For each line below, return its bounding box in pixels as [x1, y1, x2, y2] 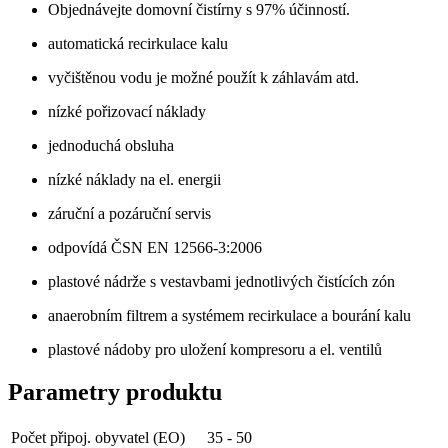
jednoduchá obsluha [48, 137, 174, 154]
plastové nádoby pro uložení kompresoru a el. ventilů [48, 341, 382, 358]
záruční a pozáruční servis [48, 205, 211, 222]
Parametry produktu [8, 378, 222, 405]
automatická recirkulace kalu [48, 35, 228, 52]
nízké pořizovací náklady [48, 103, 206, 120]
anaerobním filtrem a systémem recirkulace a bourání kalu [48, 307, 411, 324]
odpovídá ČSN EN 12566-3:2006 [48, 239, 262, 256]
